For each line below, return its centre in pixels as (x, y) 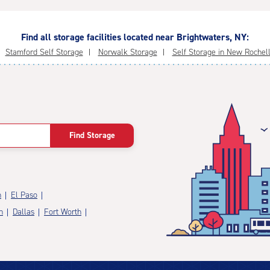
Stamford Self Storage (44, 52)
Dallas (24, 212)
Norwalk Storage (127, 52)
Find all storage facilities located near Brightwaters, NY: (135, 37)
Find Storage (92, 136)
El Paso (24, 195)
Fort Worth (63, 212)
